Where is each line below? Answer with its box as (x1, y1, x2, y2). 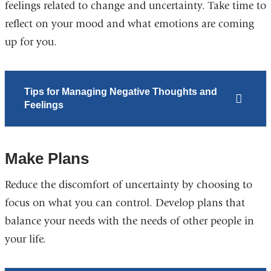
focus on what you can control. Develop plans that (4, 196, 245, 209)
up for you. (4, 36, 57, 49)
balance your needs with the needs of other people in (4, 214, 254, 227)
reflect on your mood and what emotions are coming (4, 18, 254, 31)
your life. (4, 232, 46, 246)
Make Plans (4, 149, 89, 168)
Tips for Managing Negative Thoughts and (24, 87, 217, 97)
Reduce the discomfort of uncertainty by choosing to (4, 178, 252, 191)
